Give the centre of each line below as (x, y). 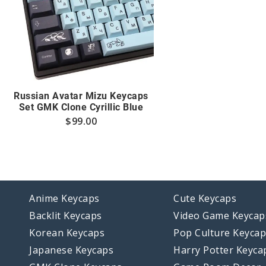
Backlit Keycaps (66, 215)
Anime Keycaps (64, 198)
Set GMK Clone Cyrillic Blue (81, 107)
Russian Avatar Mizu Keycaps (81, 96)
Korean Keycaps (67, 232)
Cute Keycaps (205, 198)
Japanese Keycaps (72, 250)
